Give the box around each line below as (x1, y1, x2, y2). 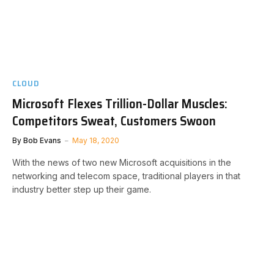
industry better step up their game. (12, 184, 151, 194)
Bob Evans (23, 136, 61, 145)
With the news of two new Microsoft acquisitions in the (12, 157, 231, 168)
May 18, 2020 (72, 136, 119, 145)
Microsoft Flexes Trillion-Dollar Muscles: (12, 94, 228, 114)
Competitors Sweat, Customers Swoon (12, 111, 216, 131)
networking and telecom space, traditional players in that (12, 171, 240, 181)
